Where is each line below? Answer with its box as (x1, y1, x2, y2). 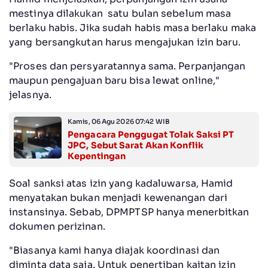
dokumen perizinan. (9, 220, 105, 233)
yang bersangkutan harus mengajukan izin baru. (9, 35, 243, 48)
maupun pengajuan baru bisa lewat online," (9, 74, 220, 87)
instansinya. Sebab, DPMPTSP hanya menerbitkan (9, 205, 249, 218)
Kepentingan (68, 150, 126, 162)
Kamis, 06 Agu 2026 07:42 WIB (68, 117, 170, 126)
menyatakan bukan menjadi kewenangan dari (9, 191, 228, 204)
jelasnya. (9, 88, 54, 101)
